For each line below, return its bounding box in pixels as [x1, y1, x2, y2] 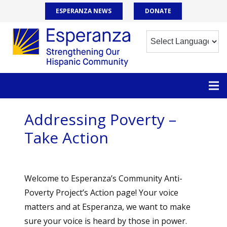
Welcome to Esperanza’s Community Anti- [24, 173, 182, 184]
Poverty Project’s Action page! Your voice [24, 187, 178, 198]
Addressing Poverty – [24, 109, 176, 130]
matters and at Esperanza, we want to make [24, 201, 191, 212]
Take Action [24, 127, 108, 148]
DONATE [144, 7, 171, 15]
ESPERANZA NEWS [56, 7, 112, 15]
